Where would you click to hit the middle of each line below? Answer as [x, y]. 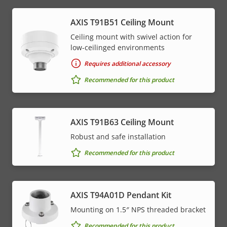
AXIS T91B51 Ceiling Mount [122, 23]
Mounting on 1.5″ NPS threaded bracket [138, 210]
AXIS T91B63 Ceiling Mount [122, 122]
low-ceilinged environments [118, 48]
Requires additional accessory [127, 63]
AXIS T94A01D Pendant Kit [121, 195]
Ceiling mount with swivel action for [131, 37]
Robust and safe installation [118, 137]
